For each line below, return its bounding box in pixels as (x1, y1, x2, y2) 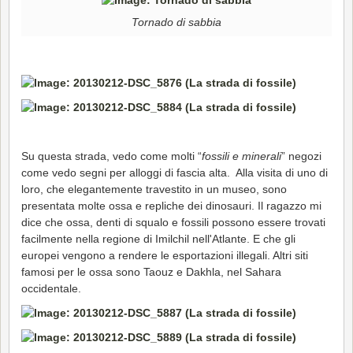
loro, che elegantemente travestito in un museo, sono (21, 182, 287, 195)
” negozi (281, 149, 321, 162)
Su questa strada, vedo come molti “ (21, 149, 202, 162)
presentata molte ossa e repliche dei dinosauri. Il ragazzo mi (21, 199, 321, 212)
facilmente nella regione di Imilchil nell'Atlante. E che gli (21, 232, 295, 245)
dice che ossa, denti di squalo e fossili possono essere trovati (21, 215, 325, 229)
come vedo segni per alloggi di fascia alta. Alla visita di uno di (21, 165, 328, 179)
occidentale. (21, 281, 81, 295)
